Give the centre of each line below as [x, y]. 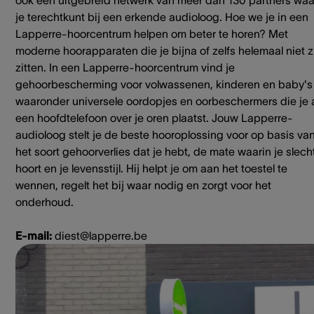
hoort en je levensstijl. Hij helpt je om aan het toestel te [151, 169]
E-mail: [35, 236]
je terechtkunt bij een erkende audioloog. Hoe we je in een [162, 17]
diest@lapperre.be [101, 236]
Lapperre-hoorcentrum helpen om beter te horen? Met [152, 34]
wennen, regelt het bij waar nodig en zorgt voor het [143, 185]
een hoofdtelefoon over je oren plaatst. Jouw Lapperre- [154, 118]
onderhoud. [45, 202]
